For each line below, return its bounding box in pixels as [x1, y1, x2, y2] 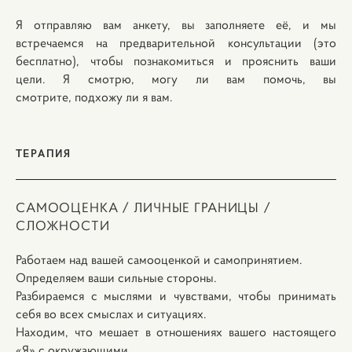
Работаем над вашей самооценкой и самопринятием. [16, 251, 302, 267]
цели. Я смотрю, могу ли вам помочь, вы [16, 71, 336, 86]
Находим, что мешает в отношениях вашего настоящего [16, 324, 336, 339]
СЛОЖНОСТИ [16, 216, 110, 234]
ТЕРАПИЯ [16, 145, 71, 160]
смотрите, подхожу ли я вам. [16, 89, 173, 104]
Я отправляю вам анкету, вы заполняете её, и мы [16, 16, 336, 32]
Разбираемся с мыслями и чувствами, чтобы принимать [16, 288, 336, 303]
